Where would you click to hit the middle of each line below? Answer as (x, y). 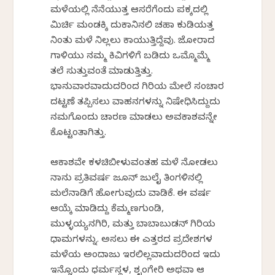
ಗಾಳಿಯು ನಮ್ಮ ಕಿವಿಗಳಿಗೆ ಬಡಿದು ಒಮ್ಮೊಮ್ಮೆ (130, 57)
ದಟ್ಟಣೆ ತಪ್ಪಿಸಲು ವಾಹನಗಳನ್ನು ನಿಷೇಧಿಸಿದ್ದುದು (136, 103)
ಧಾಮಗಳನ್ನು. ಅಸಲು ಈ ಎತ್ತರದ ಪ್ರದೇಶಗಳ (132, 241)
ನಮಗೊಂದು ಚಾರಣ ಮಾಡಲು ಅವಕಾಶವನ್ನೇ (134, 119)
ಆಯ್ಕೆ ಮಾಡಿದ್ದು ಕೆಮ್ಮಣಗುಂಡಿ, (107, 210)
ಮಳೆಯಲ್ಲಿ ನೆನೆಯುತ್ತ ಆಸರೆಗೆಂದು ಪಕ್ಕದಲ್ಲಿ (130, 11)
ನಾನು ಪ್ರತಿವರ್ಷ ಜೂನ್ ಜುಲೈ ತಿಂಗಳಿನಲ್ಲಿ (127, 180)
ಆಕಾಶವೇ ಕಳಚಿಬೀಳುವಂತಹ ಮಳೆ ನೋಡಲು (134, 164)
